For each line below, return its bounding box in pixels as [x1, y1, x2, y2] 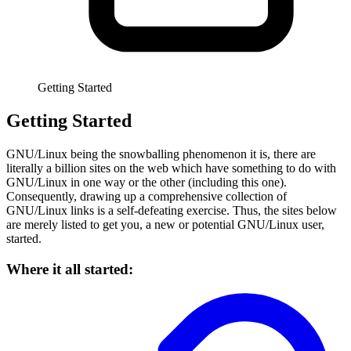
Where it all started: [6, 260, 133, 277]
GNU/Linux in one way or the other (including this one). [6, 175, 287, 189]
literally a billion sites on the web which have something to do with [6, 161, 336, 175]
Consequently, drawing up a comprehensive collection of [6, 189, 287, 203]
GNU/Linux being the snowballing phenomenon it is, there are [6, 147, 316, 161]
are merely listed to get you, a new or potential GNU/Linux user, [6, 217, 324, 231]
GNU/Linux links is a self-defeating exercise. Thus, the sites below [6, 203, 337, 217]
